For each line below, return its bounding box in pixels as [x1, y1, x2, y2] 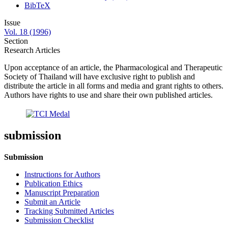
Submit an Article [24, 197, 80, 207]
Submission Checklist [24, 216, 94, 225]
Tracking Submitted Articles [24, 207, 114, 216]
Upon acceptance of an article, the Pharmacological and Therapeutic [4, 63, 222, 72]
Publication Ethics [24, 179, 82, 188]
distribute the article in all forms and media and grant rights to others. [4, 81, 223, 91]
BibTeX [24, 1, 50, 10]
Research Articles [4, 46, 60, 55]
